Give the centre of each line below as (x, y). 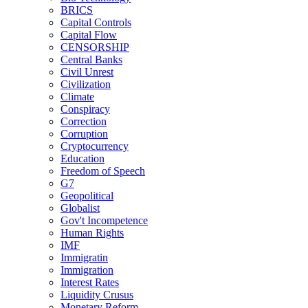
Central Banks (91, 59)
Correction (84, 121)
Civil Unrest (87, 71)
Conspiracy (85, 109)
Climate (77, 96)
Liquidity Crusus (97, 294)
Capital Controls (96, 22)
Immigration (87, 269)
